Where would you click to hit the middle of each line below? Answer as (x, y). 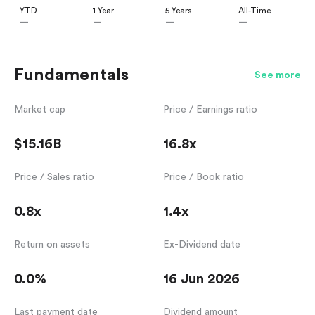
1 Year (103, 11)
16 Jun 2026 (201, 279)
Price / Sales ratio (54, 178)
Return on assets (52, 245)
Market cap (40, 110)
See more (278, 76)
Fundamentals (71, 76)
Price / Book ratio (204, 178)
